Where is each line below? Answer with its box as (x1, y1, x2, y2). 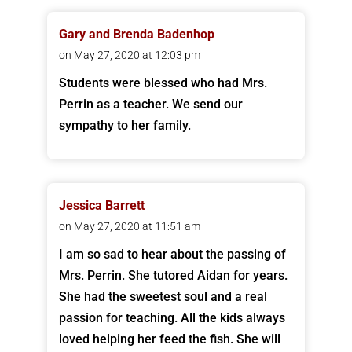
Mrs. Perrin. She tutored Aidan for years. (58, 268, 288, 284)
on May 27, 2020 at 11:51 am (58, 220, 200, 233)
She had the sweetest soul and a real (58, 289, 267, 305)
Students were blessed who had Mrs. (58, 75, 267, 91)
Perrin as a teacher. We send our (58, 97, 243, 112)
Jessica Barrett (58, 198, 145, 214)
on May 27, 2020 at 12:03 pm (58, 49, 200, 62)
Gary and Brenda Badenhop (58, 27, 214, 42)
